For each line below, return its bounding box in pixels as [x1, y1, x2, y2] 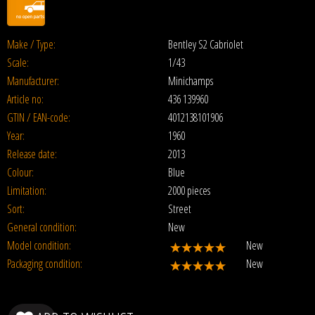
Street [168, 201, 191, 217]
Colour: [7, 165, 34, 180]
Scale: [7, 55, 29, 70]
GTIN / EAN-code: [7, 110, 70, 125]
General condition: [7, 219, 77, 235]
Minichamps [168, 73, 213, 89]
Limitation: [7, 183, 46, 198]
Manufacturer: [7, 73, 59, 89]
